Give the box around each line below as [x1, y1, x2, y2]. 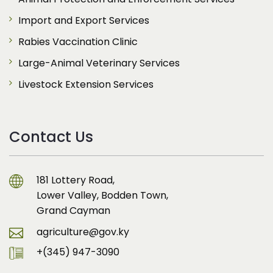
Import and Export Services [18, 13, 149, 28]
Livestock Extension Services [18, 77, 154, 92]
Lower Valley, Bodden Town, [37, 188, 168, 203]
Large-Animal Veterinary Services [18, 56, 180, 71]
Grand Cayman [37, 204, 110, 218]
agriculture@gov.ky [37, 225, 129, 239]
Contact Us [9, 127, 93, 147]
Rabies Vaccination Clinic [18, 35, 138, 49]
